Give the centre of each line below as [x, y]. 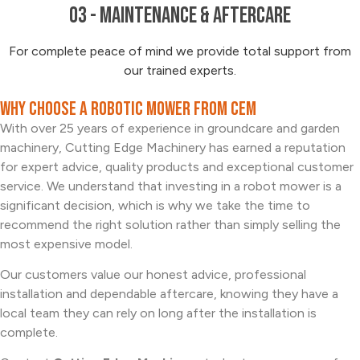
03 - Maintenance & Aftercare [180, 15]
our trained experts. [180, 70]
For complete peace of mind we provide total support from [180, 51]
